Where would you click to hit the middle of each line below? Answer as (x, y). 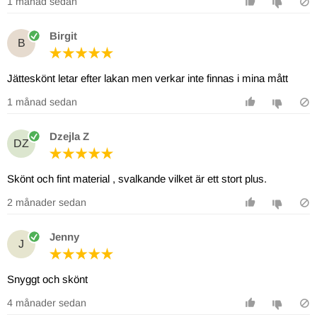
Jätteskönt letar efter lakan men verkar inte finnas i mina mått (148, 78)
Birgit (63, 36)
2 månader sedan (47, 202)
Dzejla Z (69, 137)
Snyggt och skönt (47, 279)
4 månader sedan (47, 302)
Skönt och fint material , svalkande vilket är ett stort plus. (137, 178)
